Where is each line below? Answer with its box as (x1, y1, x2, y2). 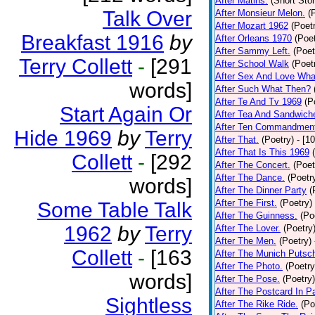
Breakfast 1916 (21, 31, 164, 54)
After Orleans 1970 (215, 33, 292, 44)
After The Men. (215, 236, 276, 246)
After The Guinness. (215, 210, 297, 221)
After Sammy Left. (215, 46, 290, 56)
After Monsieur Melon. (215, 8, 305, 18)
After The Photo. (215, 261, 283, 271)
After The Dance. (215, 172, 285, 183)
